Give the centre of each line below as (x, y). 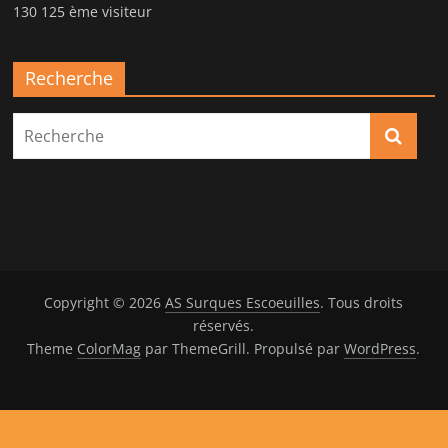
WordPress (380, 349)
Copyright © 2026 (105, 303)
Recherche (69, 78)
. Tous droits (362, 303)
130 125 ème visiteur (83, 12)
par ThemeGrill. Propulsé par (243, 349)
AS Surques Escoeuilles (243, 303)
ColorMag (109, 349)
